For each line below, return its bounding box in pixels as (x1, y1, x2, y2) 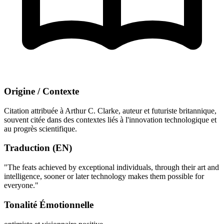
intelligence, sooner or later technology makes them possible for (4, 172, 204, 181)
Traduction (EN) (4, 142, 72, 153)
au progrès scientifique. (4, 124, 77, 133)
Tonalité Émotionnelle (4, 199, 93, 210)
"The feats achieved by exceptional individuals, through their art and (4, 163, 219, 172)
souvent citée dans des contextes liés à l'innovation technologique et (4, 115, 216, 124)
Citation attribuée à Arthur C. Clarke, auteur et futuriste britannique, (4, 106, 216, 115)
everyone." (4, 181, 38, 190)
